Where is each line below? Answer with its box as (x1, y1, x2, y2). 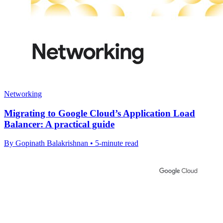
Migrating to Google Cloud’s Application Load (4, 108, 195, 118)
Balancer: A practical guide (4, 118, 114, 129)
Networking (4, 90, 42, 98)
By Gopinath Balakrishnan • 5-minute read (4, 139, 138, 148)
